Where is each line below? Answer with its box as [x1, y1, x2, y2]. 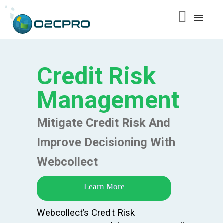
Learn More [83, 182, 125, 192]
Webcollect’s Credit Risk [37, 207, 135, 219]
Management [37, 86, 179, 114]
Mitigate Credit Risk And [37, 116, 170, 130]
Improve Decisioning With [37, 135, 175, 150]
